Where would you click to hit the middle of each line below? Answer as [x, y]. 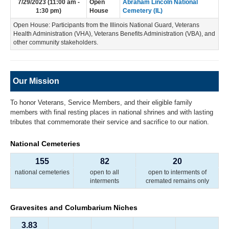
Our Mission [36, 81]
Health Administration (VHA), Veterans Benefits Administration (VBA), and [114, 33]
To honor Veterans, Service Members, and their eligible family [101, 102]
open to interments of [177, 173]
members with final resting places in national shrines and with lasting [112, 112]
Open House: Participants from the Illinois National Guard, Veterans [106, 25]
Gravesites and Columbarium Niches [74, 208]
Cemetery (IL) [143, 10]
